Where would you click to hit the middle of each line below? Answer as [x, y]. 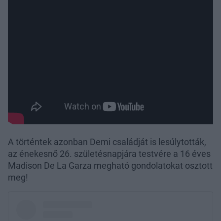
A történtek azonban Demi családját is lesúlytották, [107, 142]
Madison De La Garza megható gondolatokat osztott [110, 165]
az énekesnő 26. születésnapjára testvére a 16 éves [109, 153]
